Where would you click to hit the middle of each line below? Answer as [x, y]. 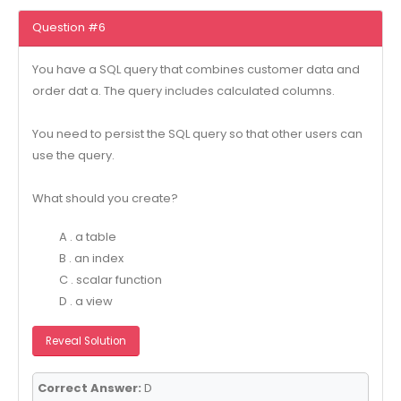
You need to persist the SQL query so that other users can [197, 134]
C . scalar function [110, 279]
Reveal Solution [85, 341]
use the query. [73, 156]
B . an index [91, 258]
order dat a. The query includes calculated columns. [183, 91]
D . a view [85, 301]
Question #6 [68, 28]
